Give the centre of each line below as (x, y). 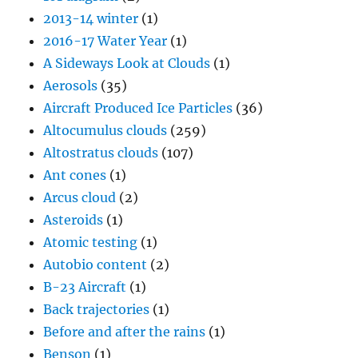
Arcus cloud (80, 198)
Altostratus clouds (101, 153)
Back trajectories (97, 310)
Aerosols (71, 86)
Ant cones (75, 175)
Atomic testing (91, 243)
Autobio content (95, 265)
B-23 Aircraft (85, 287)
